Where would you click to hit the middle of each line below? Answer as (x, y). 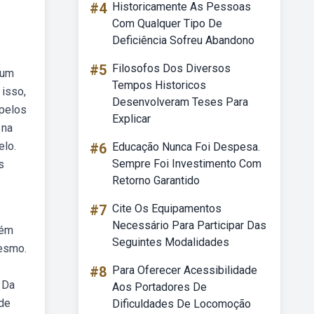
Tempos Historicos (159, 85)
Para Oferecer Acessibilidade (185, 270)
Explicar (131, 119)
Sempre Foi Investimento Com (187, 164)
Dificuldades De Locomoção (182, 304)
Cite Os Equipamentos (167, 209)
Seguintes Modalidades (171, 242)
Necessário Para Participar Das (189, 225)
